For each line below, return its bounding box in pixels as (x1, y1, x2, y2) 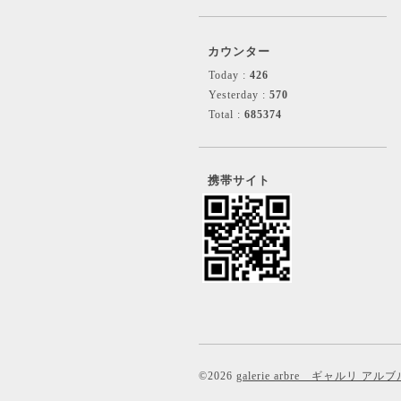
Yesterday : (209, 89, 269, 101)
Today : (209, 69, 250, 81)
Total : (209, 108, 244, 121)
